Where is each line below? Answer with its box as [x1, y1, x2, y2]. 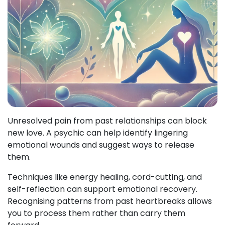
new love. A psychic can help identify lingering [8, 127, 188, 139]
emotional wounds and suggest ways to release [8, 139, 194, 151]
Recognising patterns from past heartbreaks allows [8, 195, 212, 207]
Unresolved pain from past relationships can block [8, 115, 207, 127]
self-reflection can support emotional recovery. [8, 183, 197, 195]
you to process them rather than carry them [8, 207, 185, 219]
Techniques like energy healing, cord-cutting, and [8, 171, 202, 183]
